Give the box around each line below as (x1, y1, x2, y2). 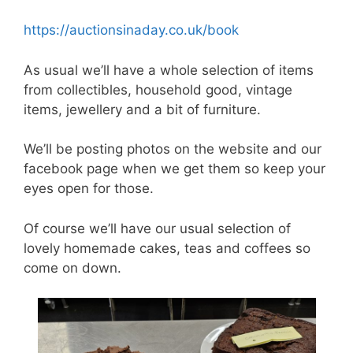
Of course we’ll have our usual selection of (24, 220, 291, 236)
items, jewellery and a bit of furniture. (24, 101, 261, 117)
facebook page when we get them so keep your (24, 161, 325, 177)
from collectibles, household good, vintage (24, 81, 292, 98)
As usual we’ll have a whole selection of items (24, 61, 314, 78)
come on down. (24, 259, 121, 276)
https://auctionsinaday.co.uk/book (24, 22, 239, 39)
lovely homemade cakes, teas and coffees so (24, 240, 310, 256)
